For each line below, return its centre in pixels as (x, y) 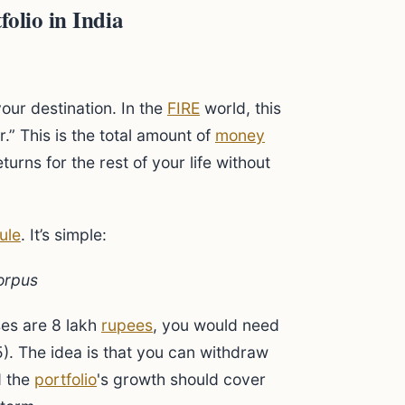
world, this (240, 108)
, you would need (216, 325)
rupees (127, 325)
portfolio (66, 379)
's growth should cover (181, 379)
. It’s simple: (64, 235)
